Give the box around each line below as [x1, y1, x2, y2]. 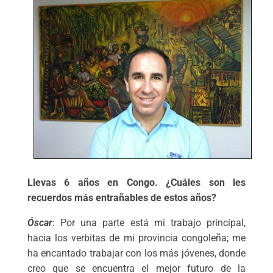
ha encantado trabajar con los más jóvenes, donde [27, 247, 246, 260]
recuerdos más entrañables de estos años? [27, 192, 216, 204]
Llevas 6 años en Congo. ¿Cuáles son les [27, 177, 246, 189]
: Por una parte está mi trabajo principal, [52, 217, 246, 229]
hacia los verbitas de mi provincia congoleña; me [27, 232, 246, 244]
